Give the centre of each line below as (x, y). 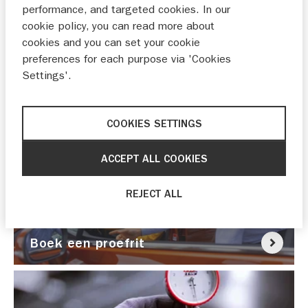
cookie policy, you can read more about (118, 26)
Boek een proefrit (88, 243)
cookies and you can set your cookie (111, 43)
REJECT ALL (154, 194)
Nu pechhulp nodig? (94, 105)
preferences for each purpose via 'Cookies (126, 59)
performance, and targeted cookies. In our (126, 10)
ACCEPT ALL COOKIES (154, 158)
